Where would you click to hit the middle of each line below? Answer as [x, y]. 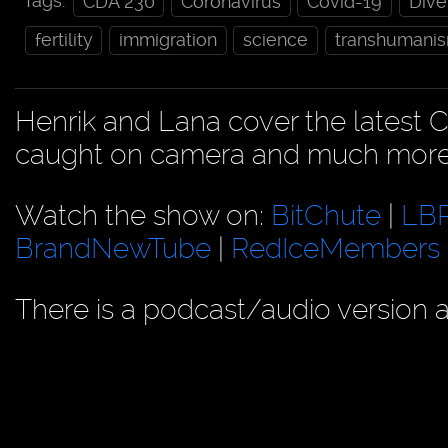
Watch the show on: [143, 216]
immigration [167, 39]
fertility [63, 39]
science [276, 39]
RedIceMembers [335, 249]
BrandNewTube [113, 249]
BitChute [326, 216]
